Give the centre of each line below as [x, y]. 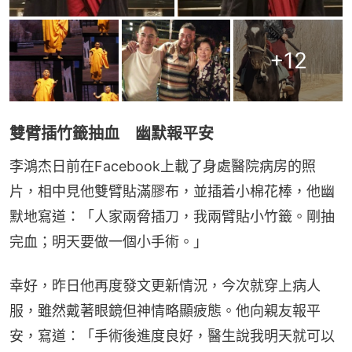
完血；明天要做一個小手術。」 [108, 242]
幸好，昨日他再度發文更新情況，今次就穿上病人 [165, 286]
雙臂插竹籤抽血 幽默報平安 [112, 134]
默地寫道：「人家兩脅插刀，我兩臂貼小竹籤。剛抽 [172, 217]
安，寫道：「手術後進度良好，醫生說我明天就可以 [172, 336]
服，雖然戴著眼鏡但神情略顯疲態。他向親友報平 [165, 311]
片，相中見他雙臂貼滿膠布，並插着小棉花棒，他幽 [172, 192]
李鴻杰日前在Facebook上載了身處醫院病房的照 [163, 167]
